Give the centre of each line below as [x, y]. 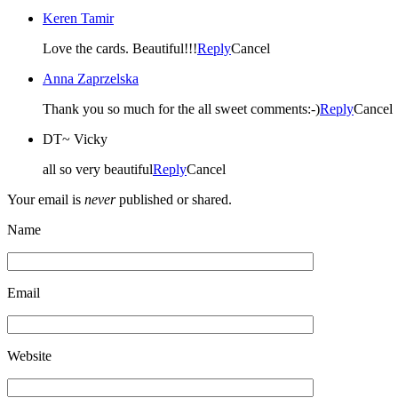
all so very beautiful [98, 169]
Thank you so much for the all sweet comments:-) [181, 108]
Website [29, 355]
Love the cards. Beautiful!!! [120, 48]
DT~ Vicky [75, 139]
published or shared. [174, 199]
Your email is [46, 199]
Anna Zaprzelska [91, 78]
